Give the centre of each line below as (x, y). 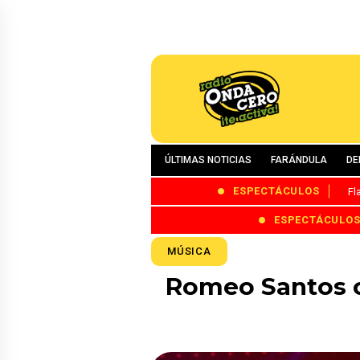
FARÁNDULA (299, 160)
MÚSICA (189, 251)
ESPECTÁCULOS (276, 191)
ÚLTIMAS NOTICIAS (208, 160)
